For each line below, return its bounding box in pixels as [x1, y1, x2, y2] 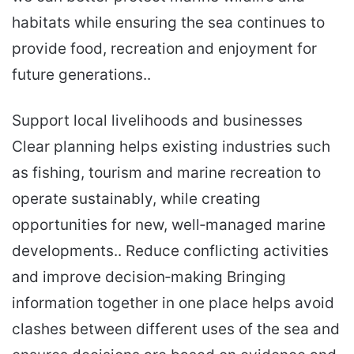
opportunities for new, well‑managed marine [12, 216, 326, 235]
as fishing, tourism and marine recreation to [12, 164, 321, 183]
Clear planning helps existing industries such [12, 137, 330, 156]
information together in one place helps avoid [12, 294, 334, 313]
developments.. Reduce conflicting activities [12, 242, 329, 261]
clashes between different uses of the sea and [12, 320, 340, 339]
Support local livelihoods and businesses [12, 111, 303, 130]
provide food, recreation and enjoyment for [12, 40, 317, 58]
